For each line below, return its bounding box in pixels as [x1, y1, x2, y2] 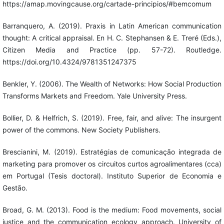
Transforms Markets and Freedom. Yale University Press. [2, 91, 187, 100]
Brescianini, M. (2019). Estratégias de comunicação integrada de [2, 147, 222, 156]
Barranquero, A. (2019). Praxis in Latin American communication [2, 21, 222, 30]
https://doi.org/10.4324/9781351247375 [2, 57, 136, 66]
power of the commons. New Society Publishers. [2, 125, 160, 134]
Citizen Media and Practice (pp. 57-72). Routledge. [2, 45, 222, 54]
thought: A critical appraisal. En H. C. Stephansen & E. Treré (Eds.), [2, 33, 222, 42]
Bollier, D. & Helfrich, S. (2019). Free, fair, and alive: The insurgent [2, 113, 222, 122]
